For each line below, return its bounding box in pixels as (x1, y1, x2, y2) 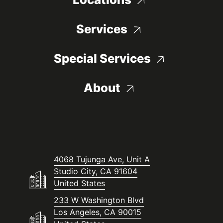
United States (53, 178, 105, 189)
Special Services (53, 51, 151, 66)
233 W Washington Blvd (53, 195, 144, 206)
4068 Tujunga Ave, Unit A (53, 154, 150, 165)
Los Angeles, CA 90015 (53, 207, 141, 218)
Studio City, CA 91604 (53, 166, 137, 177)
